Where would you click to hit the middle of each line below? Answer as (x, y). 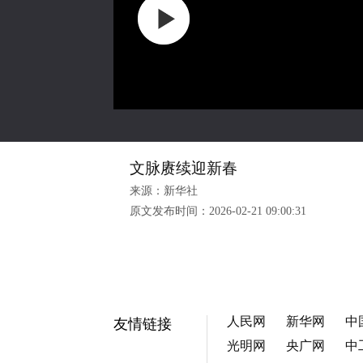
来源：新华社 (164, 191)
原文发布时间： (169, 211)
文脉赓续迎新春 (184, 168)
